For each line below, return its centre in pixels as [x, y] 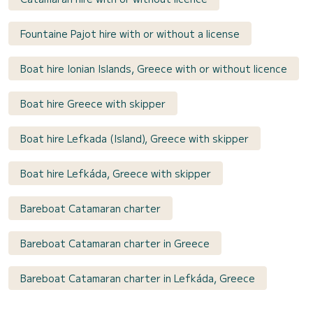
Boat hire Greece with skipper [93, 103]
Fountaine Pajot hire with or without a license [130, 33]
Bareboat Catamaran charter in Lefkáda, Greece [138, 278]
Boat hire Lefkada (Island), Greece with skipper [134, 138]
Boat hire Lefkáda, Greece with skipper [116, 173]
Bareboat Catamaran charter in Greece [115, 243]
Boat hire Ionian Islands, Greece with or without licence [154, 68]
